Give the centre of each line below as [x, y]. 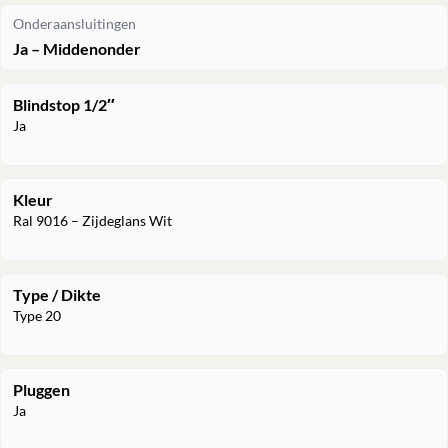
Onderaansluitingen [74, 23]
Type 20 [37, 315]
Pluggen [41, 389]
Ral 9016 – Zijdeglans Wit [92, 220]
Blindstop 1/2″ [64, 104]
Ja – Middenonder [77, 48]
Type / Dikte [57, 294]
